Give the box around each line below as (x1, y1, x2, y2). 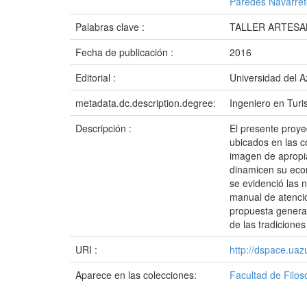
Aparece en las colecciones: (75, 268, 197, 282)
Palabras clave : (75, 20, 147, 34)
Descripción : (75, 121, 134, 135)
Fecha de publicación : (75, 45, 176, 59)
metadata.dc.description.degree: (75, 96, 219, 110)
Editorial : (75, 71, 119, 84)
